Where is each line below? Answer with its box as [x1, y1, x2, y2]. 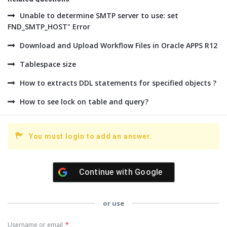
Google [135, 167, 163, 177]
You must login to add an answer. [28, 132, 153, 140]
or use [103, 199, 124, 208]
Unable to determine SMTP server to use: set [20, 11, 178, 20]
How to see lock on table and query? [20, 97, 148, 106]
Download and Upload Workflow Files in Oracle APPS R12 [20, 41, 217, 50]
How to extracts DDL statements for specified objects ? [20, 78, 216, 88]
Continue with [79, 167, 135, 177]
